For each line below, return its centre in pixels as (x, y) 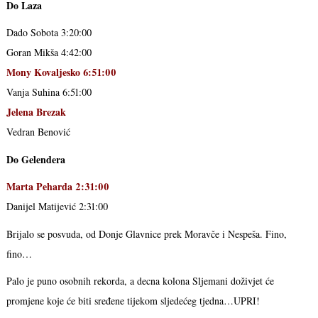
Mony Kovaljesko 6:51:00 (61, 72)
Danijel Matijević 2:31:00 (57, 207)
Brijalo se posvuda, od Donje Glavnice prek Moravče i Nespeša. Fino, (146, 234)
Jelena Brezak (36, 112)
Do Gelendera (35, 159)
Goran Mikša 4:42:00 (49, 53)
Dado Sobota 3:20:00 (49, 33)
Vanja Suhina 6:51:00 (49, 92)
